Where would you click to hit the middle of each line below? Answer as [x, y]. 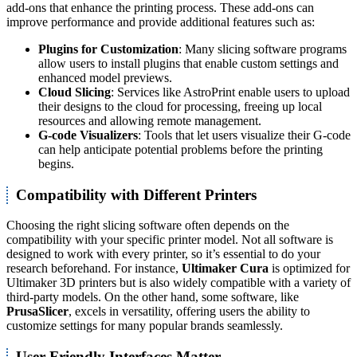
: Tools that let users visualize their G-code [244, 135]
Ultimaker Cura [225, 269]
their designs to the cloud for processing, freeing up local [180, 106]
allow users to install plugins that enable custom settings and [188, 63]
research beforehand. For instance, [94, 269]
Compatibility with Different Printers [136, 194]
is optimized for [309, 269]
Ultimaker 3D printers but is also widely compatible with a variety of [178, 283]
